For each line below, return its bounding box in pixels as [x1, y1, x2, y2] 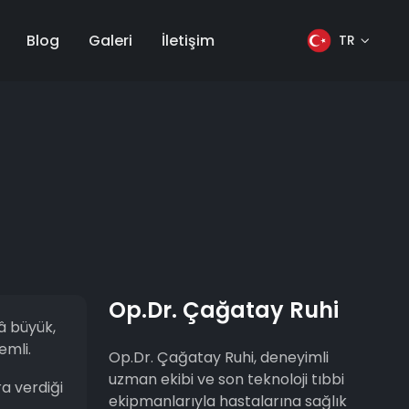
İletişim [162, 29, 215, 51]
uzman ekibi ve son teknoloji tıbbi [109, 369, 345, 390]
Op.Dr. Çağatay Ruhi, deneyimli [109, 347, 330, 368]
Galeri [89, 29, 133, 51]
